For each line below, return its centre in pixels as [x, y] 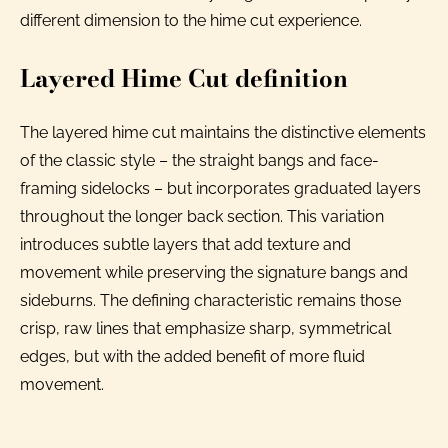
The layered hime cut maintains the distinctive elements [223, 133]
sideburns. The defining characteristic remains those [210, 301]
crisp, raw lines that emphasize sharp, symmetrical [205, 329]
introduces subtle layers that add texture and [185, 245]
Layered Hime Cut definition [184, 79]
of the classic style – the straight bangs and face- [199, 161]
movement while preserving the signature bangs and [214, 273]
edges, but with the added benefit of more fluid [192, 357]
